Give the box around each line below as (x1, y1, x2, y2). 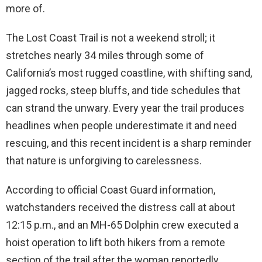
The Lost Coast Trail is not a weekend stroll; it (6, 32, 215, 44)
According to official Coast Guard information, (6, 184, 215, 196)
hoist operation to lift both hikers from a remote (6, 236, 225, 249)
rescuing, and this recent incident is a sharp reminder (6, 137, 251, 150)
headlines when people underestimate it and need (6, 119, 237, 132)
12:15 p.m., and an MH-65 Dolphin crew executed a (6, 219, 239, 232)
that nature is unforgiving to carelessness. (6, 154, 202, 167)
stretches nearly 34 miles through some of (6, 49, 204, 62)
